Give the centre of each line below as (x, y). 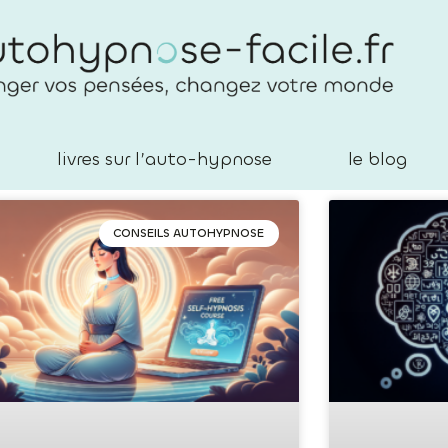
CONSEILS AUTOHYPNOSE (189, 233)
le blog (377, 159)
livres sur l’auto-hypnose (164, 159)
